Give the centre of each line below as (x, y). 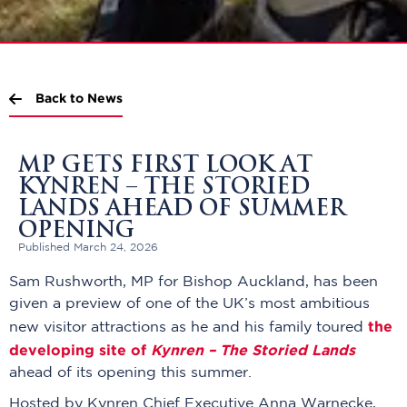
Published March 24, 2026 (88, 248)
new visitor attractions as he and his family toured (189, 328)
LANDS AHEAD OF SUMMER (182, 210)
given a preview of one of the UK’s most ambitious (189, 304)
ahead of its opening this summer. (130, 373)
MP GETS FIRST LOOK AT (165, 167)
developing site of (80, 350)
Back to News (79, 99)
